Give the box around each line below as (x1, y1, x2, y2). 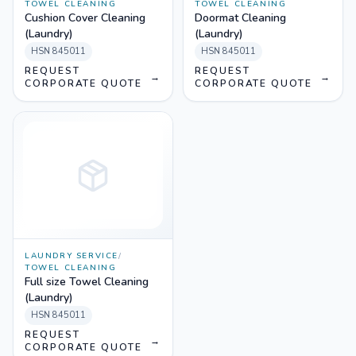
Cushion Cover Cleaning (25, 10, 145, 25)
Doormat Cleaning (195, 10, 286, 25)
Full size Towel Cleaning (25, 274, 149, 289)
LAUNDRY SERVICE (25, 250, 118, 261)
